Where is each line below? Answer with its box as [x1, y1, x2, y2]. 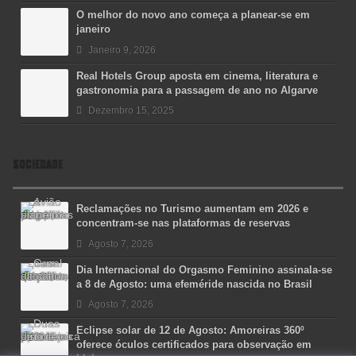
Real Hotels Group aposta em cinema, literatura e [76, 69, 318, 82]
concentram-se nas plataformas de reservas [76, 217, 290, 230]
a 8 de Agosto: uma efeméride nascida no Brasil [76, 277, 312, 290]
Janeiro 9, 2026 [88, 44, 156, 56]
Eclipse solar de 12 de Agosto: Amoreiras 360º [76, 324, 304, 337]
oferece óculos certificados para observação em [76, 339, 311, 351]
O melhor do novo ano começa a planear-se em [76, 9, 310, 21]
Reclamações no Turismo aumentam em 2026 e [76, 203, 308, 215]
